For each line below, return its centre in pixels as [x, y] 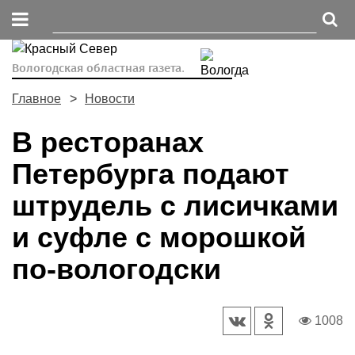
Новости [110, 99]
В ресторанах [108, 142]
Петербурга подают [151, 174]
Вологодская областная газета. [98, 68]
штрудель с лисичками [175, 206]
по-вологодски [116, 269]
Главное [36, 99]
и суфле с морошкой [159, 237]
